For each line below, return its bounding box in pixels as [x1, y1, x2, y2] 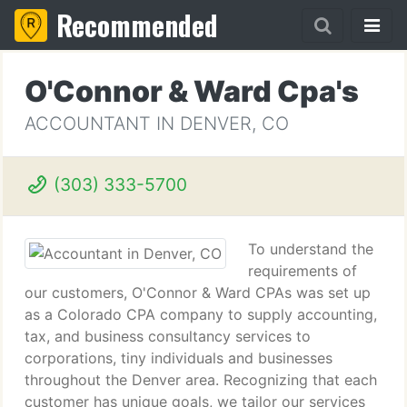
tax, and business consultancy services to [25, 327, 311, 345]
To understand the [248, 240, 373, 258]
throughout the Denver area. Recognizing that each [25, 371, 377, 389]
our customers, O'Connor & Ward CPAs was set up [25, 283, 371, 302]
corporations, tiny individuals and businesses [25, 349, 333, 367]
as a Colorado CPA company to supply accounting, [25, 305, 377, 323]
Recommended [56, 5, 218, 45]
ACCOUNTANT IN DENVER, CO [25, 113, 289, 134]
